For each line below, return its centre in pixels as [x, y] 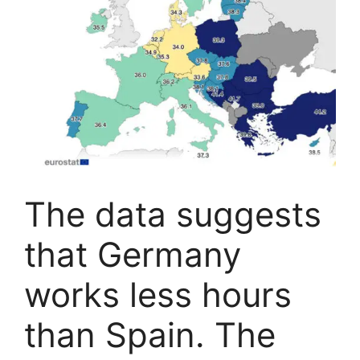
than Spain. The [150, 335]
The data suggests [173, 215]
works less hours [158, 295]
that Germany [133, 255]
